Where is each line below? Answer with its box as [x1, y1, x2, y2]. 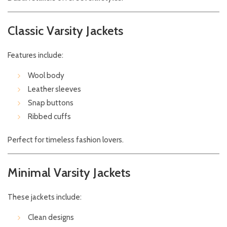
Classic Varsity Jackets [8, 23, 124, 39]
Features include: [8, 51, 63, 60]
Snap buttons [28, 98, 73, 108]
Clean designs [28, 213, 74, 222]
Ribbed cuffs [28, 112, 71, 122]
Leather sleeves [28, 85, 81, 94]
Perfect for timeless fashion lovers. [8, 135, 124, 145]
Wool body [28, 71, 64, 81]
